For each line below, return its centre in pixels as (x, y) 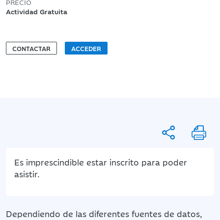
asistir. (27, 174)
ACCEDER (86, 48)
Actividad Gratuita (37, 11)
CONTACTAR (31, 48)
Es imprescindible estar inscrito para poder (101, 162)
